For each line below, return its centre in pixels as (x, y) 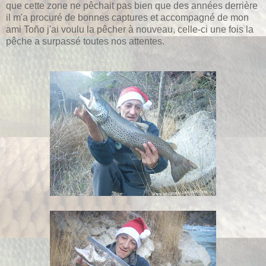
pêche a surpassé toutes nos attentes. (85, 41)
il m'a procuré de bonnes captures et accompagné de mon (127, 17)
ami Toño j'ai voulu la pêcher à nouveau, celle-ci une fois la (130, 29)
